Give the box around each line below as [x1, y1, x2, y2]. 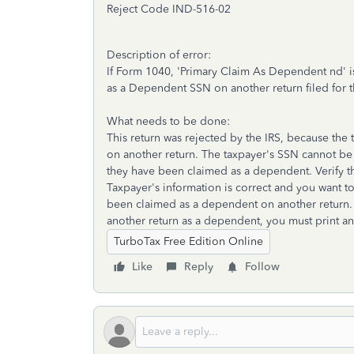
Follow [245, 260, 280, 273]
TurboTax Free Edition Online [114, 235, 263, 248]
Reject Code [107, 2, 172, 16]
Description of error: [107, 48, 211, 62]
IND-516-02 [172, 2, 231, 16]
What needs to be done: [107, 115, 230, 128]
